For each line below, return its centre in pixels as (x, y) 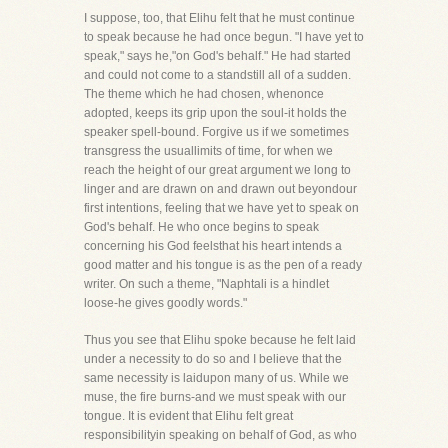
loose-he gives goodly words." (165, 303)
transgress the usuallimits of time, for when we (208, 151)
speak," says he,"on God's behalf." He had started (217, 56)
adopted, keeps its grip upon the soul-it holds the (215, 113)
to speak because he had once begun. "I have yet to (224, 37)
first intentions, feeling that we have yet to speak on (221, 208)
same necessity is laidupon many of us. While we (216, 378)
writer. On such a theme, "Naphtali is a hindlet (206, 284)
